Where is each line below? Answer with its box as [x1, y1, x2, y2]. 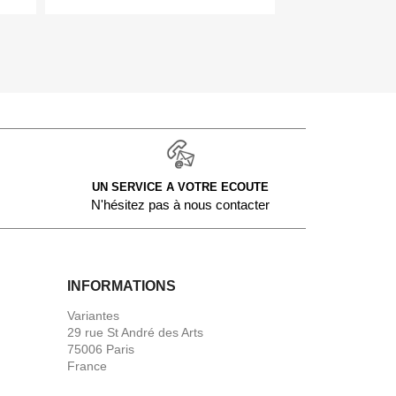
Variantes [67, 308, 119, 323]
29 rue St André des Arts [67, 324, 203, 339]
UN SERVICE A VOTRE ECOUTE [91, 179, 269, 194]
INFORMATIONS [67, 278, 176, 293]
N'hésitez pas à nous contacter [90, 196, 270, 212]
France [67, 358, 107, 373]
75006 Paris [67, 341, 134, 356]
